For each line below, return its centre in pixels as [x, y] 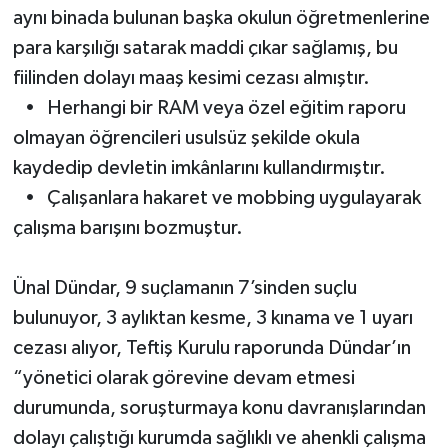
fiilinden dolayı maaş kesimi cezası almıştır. [191, 77]
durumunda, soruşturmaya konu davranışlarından [219, 407]
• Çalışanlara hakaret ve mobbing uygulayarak [216, 197]
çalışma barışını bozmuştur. [127, 227]
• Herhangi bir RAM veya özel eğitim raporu [209, 107]
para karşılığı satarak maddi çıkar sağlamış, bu [205, 47]
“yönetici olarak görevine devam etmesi [183, 377]
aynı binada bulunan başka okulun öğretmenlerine [221, 17]
